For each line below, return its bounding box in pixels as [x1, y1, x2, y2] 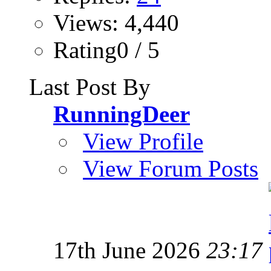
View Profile [83, 128, 203, 154]
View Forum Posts [83, 155, 258, 181]
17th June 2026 [53, 237, 206, 263]
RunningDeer [53, 100, 190, 127]
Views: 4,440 [53, 9, 179, 36]
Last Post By [29, 73, 151, 100]
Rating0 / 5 [53, 36, 160, 63]
